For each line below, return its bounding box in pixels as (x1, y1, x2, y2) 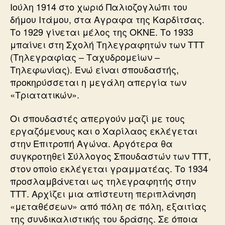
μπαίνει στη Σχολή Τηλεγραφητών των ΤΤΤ (10, 37, 204, 51)
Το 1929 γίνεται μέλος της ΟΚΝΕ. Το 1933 (10, 25, 193, 38)
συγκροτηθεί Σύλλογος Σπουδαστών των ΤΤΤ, (10, 149, 211, 162)
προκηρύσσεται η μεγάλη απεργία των (10, 75, 186, 88)
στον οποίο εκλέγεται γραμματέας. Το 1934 (10, 162, 208, 175)
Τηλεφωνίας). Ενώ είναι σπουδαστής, (10, 62, 179, 76)
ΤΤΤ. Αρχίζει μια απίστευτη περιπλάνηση (10, 187, 196, 200)
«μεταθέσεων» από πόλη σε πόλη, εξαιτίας (10, 199, 206, 212)
